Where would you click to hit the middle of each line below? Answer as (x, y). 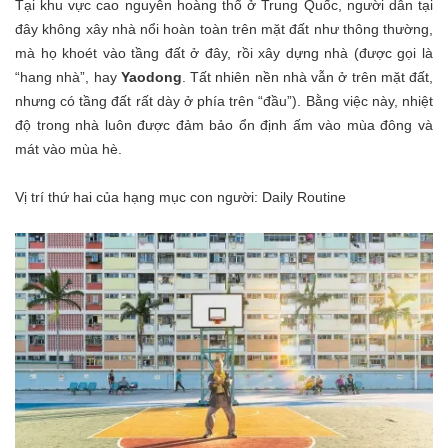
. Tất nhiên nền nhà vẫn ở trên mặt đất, (307, 77)
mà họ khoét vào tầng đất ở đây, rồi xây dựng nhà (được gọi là (224, 53)
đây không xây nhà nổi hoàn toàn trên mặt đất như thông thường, (224, 29)
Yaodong (151, 77)
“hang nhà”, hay (68, 77)
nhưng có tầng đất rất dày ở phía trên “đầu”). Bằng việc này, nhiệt (224, 101)
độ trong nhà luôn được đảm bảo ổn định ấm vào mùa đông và (224, 125)
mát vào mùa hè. (68, 149)
